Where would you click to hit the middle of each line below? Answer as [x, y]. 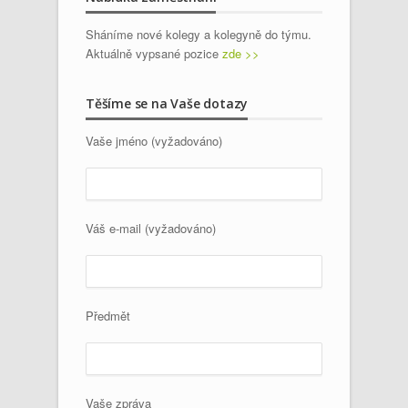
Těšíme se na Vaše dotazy [167, 103]
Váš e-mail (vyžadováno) [151, 228]
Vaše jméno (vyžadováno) [154, 140]
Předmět [108, 315]
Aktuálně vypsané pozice [154, 53]
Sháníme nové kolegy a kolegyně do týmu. [199, 34]
